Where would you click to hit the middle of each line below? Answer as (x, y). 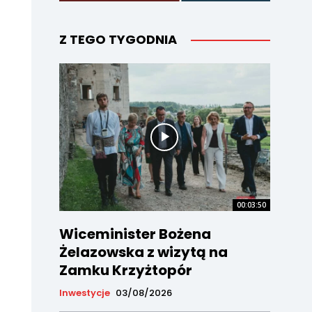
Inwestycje (84, 293)
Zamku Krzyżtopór (125, 271)
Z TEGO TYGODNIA (118, 40)
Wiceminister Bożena (135, 234)
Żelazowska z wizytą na (143, 252)
